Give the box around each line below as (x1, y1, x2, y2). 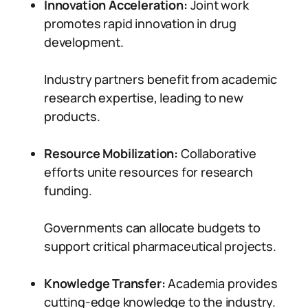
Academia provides (165, 275, 278, 291)
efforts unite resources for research (44, 164, 253, 180)
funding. (44, 182, 92, 199)
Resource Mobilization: (44, 145, 179, 162)
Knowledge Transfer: (44, 275, 166, 291)
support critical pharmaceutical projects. (44, 238, 276, 254)
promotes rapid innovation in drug (44, 15, 237, 32)
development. (44, 34, 124, 50)
